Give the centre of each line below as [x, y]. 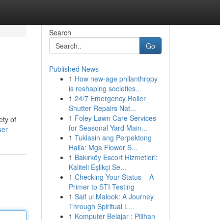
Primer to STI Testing [101, 187]
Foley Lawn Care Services [115, 118]
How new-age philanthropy [116, 79]
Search [60, 32]
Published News [74, 69]
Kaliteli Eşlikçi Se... [97, 167]
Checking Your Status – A [114, 177]
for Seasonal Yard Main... [108, 128]
